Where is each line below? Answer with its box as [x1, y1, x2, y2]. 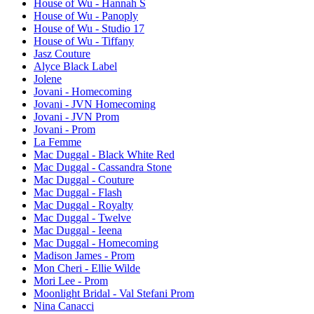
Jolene [34, 72, 62, 85]
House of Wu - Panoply [34, 9, 138, 22]
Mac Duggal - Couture [34, 173, 134, 186]
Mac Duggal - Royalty [34, 198, 133, 211]
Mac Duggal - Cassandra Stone [34, 161, 172, 173]
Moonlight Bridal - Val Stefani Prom [34, 287, 194, 299]
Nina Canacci [34, 299, 94, 312]
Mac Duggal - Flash [34, 186, 122, 198]
